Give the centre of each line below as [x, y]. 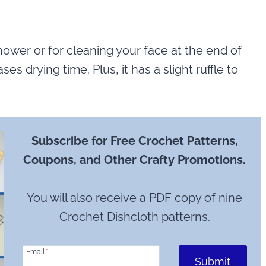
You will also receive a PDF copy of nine [135, 198]
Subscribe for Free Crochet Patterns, [134, 141]
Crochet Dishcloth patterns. [134, 217]
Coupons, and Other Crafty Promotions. [135, 160]
